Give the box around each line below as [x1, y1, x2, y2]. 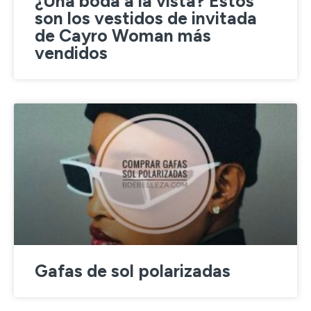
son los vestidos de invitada [35, 8, 257, 28]
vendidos [35, 42, 108, 63]
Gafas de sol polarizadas [35, 260, 230, 281]
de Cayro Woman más [35, 25, 211, 46]
